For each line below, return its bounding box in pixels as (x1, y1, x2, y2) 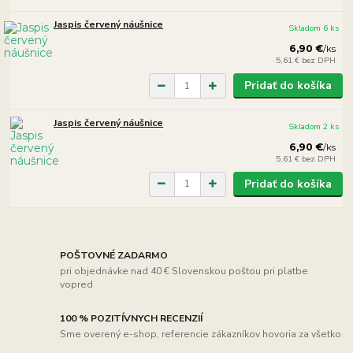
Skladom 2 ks (288, 121, 340, 133)
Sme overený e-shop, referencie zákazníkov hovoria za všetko (60, 327, 342, 340)
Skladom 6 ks (288, 22, 340, 35)
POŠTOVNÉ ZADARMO (60, 249, 169, 262)
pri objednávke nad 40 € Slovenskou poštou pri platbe (60, 264, 309, 277)
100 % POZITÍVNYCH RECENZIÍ (60, 312, 203, 325)
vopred (60, 277, 94, 291)
